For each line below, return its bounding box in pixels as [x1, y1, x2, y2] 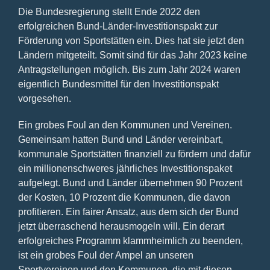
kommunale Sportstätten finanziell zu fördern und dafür [17, 148, 251, 159]
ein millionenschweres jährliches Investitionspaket [17, 163, 232, 174]
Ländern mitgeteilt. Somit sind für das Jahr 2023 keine [17, 49, 247, 60]
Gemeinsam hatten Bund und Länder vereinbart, [17, 134, 223, 145]
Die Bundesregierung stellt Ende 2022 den [17, 6, 200, 17]
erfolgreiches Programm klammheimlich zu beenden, [17, 235, 243, 246]
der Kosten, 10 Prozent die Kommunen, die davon [17, 192, 230, 202]
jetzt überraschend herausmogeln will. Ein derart [17, 221, 224, 231]
